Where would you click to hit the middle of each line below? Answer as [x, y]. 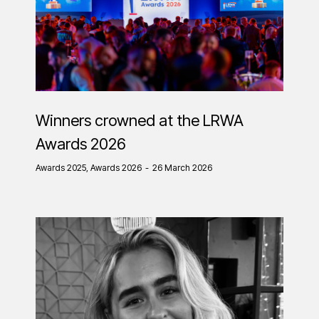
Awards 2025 [61, 167]
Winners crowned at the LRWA [140, 120]
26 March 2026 [182, 167]
